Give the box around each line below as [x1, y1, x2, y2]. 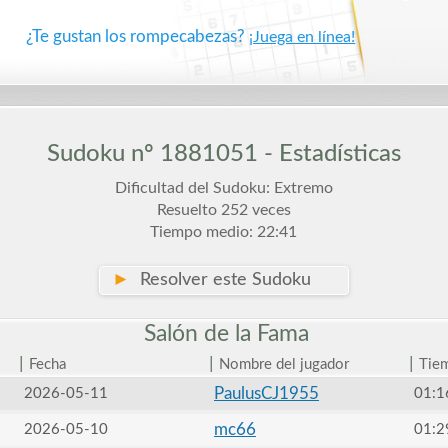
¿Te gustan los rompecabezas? [26, 28, 250, 45]
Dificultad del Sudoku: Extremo [114, 180, 333, 196]
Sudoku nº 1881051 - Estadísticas [46, 142, 401, 166]
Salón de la [138, 322, 258, 345]
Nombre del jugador [218, 357, 349, 372]
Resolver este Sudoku [129, 271, 311, 289]
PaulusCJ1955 [213, 385, 319, 402]
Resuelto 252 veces [156, 202, 291, 218]
